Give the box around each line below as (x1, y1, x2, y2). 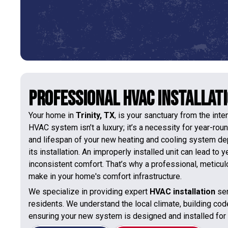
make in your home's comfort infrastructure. (28, 171, 182, 181)
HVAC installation (150, 187, 215, 197)
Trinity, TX (76, 110, 115, 120)
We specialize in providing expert (28, 187, 150, 197)
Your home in (28, 110, 76, 120)
